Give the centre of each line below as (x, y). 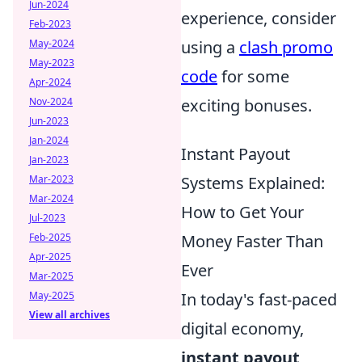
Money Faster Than (252, 241)
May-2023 (52, 63)
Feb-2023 (50, 24)
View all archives (69, 315)
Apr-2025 (50, 257)
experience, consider (259, 18)
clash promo (286, 47)
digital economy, (242, 328)
